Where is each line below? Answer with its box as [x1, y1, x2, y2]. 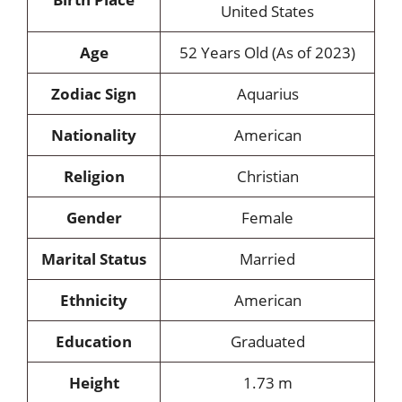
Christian [236, 166, 299, 187]
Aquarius [236, 83, 299, 104]
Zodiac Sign [51, 83, 136, 104]
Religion [63, 166, 125, 187]
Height [68, 372, 119, 393]
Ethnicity [60, 290, 127, 310]
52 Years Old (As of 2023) [179, 42, 355, 63]
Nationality [51, 125, 136, 145]
